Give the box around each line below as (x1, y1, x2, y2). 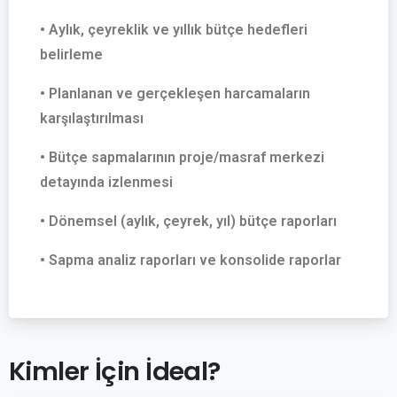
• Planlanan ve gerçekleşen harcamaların (40, 84, 310, 102)
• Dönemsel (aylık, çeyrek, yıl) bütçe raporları (40, 212, 337, 230)
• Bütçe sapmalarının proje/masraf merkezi (40, 148, 324, 166)
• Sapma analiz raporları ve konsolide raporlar (40, 251, 341, 269)
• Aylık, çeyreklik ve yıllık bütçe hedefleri (40, 20, 307, 38)
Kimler (9, 353, 90, 389)
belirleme (40, 45, 103, 63)
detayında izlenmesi (40, 173, 173, 191)
